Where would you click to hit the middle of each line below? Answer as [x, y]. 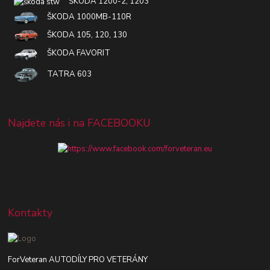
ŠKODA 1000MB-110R [85, 17]
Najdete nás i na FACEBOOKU [80, 123]
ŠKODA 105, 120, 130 [83, 35]
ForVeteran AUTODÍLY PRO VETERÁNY [78, 259]
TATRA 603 [65, 74]
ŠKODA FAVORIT [74, 53]
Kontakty [30, 213]
